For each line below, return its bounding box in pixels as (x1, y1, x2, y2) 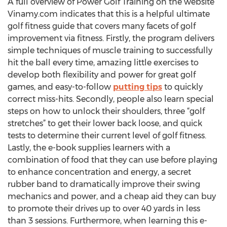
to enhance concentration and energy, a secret (8, 167, 191, 177)
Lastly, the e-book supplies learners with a (8, 143, 170, 153)
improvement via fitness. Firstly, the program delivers (8, 33, 214, 43)
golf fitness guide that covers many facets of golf (8, 21, 196, 31)
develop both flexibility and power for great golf (8, 70, 196, 80)
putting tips (113, 82, 162, 92)
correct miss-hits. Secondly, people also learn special (8, 94, 214, 104)
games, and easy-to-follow (8, 82, 113, 92)
